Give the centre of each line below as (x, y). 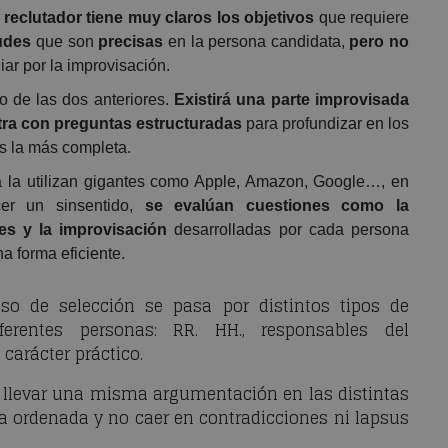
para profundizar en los (325, 124)
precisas (128, 42)
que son (62, 42)
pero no (379, 42)
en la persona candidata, (256, 42)
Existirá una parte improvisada (292, 100)
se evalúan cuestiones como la (277, 206)
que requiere (361, 18)
